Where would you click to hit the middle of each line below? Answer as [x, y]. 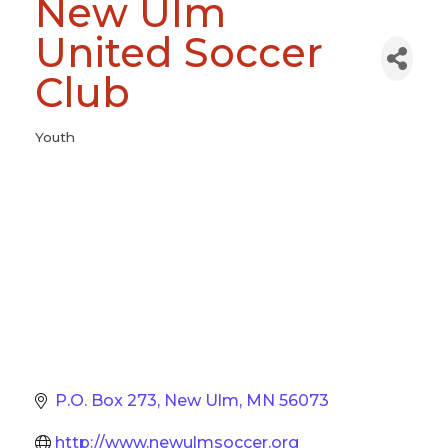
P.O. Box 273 [106, 400]
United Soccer [179, 52]
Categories [79, 146]
